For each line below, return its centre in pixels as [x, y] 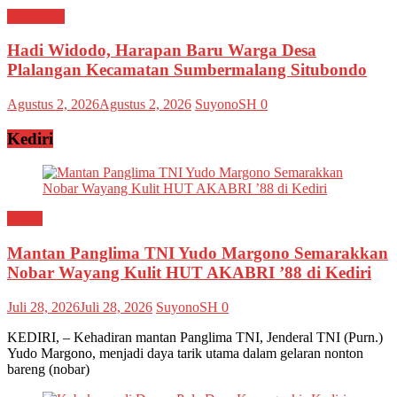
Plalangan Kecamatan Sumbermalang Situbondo [187, 70]
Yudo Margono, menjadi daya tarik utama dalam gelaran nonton [185, 353]
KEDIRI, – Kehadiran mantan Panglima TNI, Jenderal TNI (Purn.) [195, 337]
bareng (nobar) [48, 369]
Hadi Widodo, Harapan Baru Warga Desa [162, 51]
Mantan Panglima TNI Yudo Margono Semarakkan [198, 253]
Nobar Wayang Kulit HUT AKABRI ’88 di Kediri [189, 273]
